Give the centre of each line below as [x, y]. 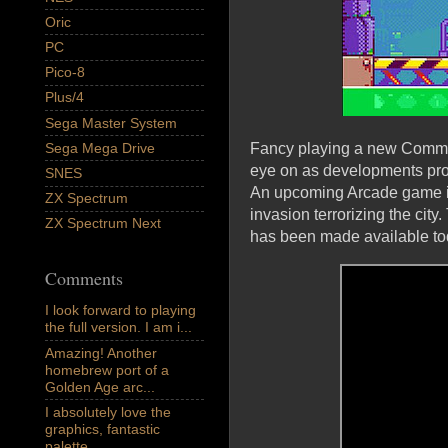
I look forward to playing [120, 310]
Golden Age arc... [100, 386]
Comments [84, 277]
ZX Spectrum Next [103, 223]
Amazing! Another [101, 352]
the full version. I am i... [118, 327]
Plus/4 [64, 97]
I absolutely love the [108, 411]
